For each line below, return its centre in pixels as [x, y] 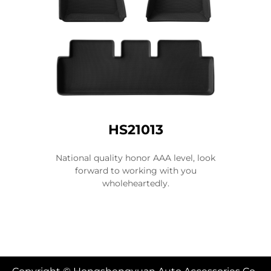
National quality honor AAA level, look [135, 158]
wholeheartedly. [135, 183]
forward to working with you [135, 170]
